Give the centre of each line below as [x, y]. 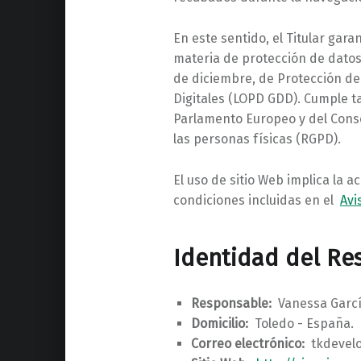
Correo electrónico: [247, 344]
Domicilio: [219, 324]
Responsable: [231, 304]
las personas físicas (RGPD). [257, 139]
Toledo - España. [301, 324]
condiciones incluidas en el [256, 200]
